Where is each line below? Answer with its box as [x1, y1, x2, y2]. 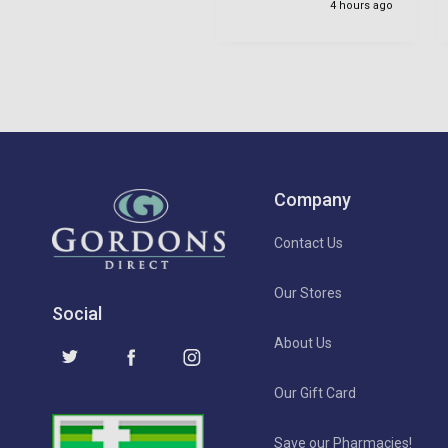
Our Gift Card [273, 384, 356, 401]
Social [52, 302, 102, 324]
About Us [273, 334, 332, 351]
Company [273, 188, 351, 210]
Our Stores [273, 284, 342, 301]
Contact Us [273, 234, 343, 251]
